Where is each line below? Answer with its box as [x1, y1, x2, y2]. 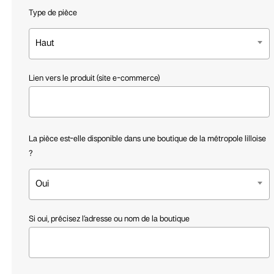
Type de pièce [28, 9, 77, 17]
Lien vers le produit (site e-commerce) [28, 74, 160, 83]
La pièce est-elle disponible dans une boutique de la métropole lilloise [28, 135, 266, 143]
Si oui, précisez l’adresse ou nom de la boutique [28, 215, 190, 223]
